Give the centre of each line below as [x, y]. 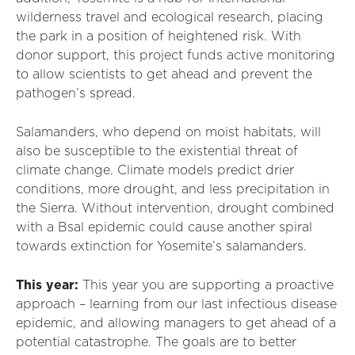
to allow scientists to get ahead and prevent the [164, 74]
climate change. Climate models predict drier [155, 170]
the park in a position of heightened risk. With [158, 36]
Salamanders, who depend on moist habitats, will [168, 132]
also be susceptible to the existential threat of [157, 151]
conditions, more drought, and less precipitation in [173, 189]
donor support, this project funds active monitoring [176, 55]
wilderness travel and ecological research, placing [170, 17]
